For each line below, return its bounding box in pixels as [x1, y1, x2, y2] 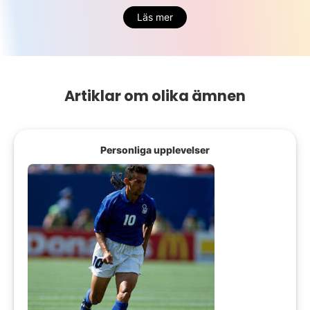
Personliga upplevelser [100, 143, 210, 156]
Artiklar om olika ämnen [64, 85, 246, 106]
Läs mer [137, 10, 173, 23]
